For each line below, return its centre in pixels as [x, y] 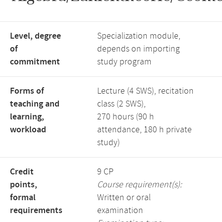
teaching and [35, 104]
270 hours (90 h [126, 117]
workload [28, 130]
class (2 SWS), [121, 104]
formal [23, 198]
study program [124, 62]
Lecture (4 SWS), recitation [145, 91]
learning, [27, 117]
